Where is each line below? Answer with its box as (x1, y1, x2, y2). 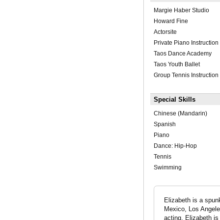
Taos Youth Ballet (153, 61, 200, 68)
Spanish (153, 121, 176, 128)
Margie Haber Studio (153, 7, 209, 14)
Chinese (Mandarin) (153, 110, 207, 117)
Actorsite (153, 28, 177, 36)
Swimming (153, 164, 182, 171)
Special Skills (153, 96, 195, 104)
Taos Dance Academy (153, 50, 212, 57)
